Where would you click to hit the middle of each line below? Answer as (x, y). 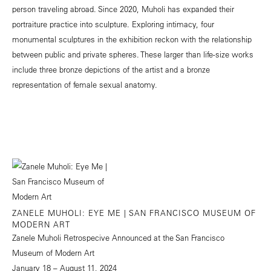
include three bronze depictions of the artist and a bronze (111, 69)
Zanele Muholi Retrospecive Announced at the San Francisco (118, 237)
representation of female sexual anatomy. (85, 84)
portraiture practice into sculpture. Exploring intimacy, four (113, 24)
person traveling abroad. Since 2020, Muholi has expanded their (123, 8)
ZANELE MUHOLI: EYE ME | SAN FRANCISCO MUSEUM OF (134, 212)
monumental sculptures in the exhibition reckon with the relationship (132, 39)
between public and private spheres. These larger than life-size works (133, 54)
